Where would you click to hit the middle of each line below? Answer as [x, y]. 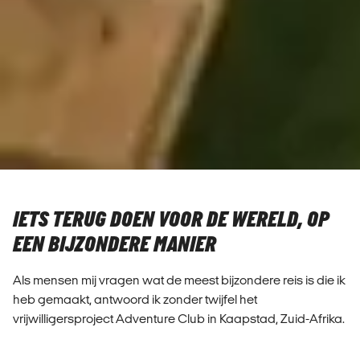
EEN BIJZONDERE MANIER [115, 245]
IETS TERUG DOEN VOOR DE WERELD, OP [171, 220]
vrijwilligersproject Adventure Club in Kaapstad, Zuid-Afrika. [179, 319]
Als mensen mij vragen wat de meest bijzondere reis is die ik [179, 280]
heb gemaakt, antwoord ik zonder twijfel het [135, 299]
